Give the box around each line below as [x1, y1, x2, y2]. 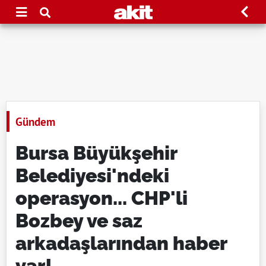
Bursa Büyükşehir [15, 142, 177, 164]
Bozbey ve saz [15, 210, 142, 232]
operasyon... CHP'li [15, 187, 188, 209]
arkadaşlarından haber [15, 232, 227, 254]
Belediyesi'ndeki [15, 164, 169, 186]
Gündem [15, 114, 55, 129]
